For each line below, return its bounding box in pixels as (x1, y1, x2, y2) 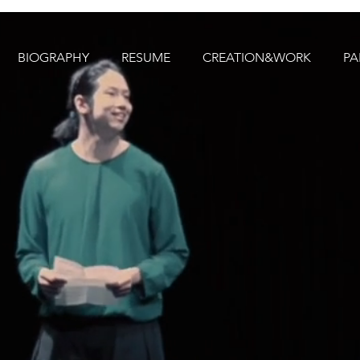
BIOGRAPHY (18, 50, 89, 65)
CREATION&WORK (202, 50, 311, 65)
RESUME (121, 50, 170, 65)
